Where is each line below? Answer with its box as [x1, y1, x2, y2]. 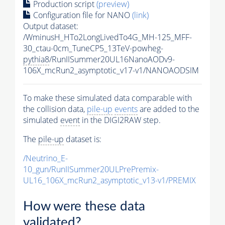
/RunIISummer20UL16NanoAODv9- [49, 53, 175, 65]
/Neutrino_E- [23, 152, 68, 164]
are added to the [138, 103, 199, 115]
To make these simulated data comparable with [23, 92, 192, 103]
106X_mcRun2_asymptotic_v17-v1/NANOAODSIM [23, 64, 199, 76]
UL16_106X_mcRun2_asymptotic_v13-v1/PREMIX [23, 174, 196, 186]
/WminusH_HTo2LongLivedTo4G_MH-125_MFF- [23, 31, 192, 43]
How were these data [23, 200, 145, 213]
